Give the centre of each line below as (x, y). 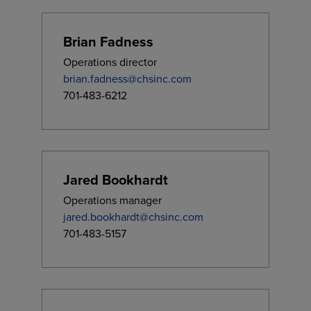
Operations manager (112, 200)
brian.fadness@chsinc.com (127, 79)
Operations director (110, 62)
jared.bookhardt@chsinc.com (133, 217)
